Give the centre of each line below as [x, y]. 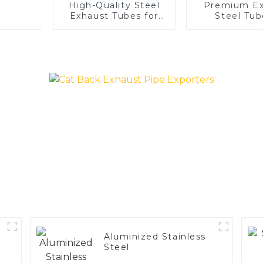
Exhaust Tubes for [114, 16]
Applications [114, 37]
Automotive [114, 26]
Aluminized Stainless [155, 237]
